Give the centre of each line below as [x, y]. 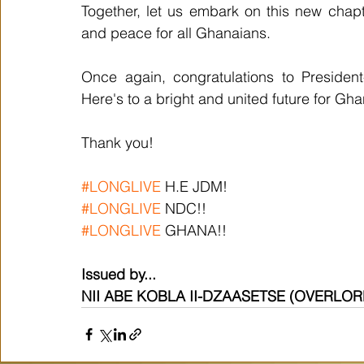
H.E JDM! [194, 186]
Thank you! [117, 142]
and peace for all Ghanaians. [176, 32]
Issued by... [119, 274]
